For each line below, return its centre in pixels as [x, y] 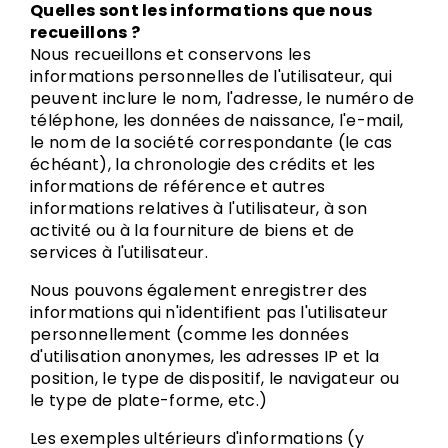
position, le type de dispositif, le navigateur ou [215, 378]
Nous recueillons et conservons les [170, 54]
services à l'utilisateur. [119, 252]
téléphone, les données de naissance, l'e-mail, [217, 120]
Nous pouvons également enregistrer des [199, 290]
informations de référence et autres [178, 186]
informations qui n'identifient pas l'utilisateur [209, 312]
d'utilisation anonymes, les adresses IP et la [205, 356]
